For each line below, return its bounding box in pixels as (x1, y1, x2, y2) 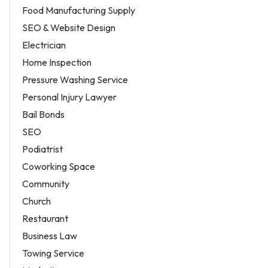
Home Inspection (22, 56, 92, 69)
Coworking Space (22, 160, 95, 173)
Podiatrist (22, 143, 63, 156)
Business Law (22, 230, 77, 242)
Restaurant (22, 212, 68, 225)
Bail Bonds (22, 108, 65, 121)
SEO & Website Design (22, 22, 115, 34)
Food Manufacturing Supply (22, 4, 135, 17)
